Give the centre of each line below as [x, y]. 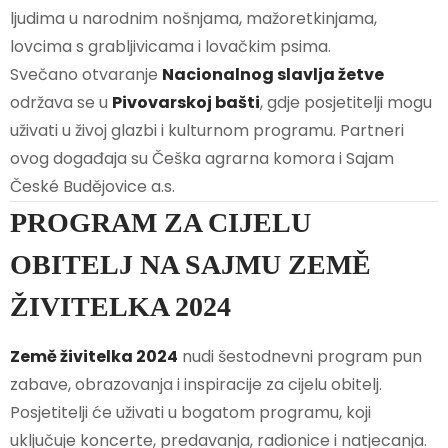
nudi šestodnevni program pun [300, 357]
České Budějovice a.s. [92, 187]
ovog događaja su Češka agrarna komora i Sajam [202, 159]
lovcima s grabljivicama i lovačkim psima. [170, 47]
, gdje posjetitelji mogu [346, 103]
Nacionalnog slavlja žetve [273, 75]
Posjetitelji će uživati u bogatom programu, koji [190, 413]
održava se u [61, 103]
